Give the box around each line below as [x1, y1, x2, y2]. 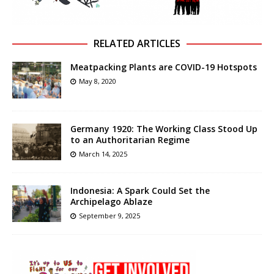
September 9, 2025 [79, 211, 140, 221]
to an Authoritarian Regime [70, 134, 190, 146]
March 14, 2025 [79, 149, 127, 159]
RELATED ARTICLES [94, 37, 180, 51]
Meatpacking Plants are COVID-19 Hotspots [70, 61, 257, 73]
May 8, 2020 [79, 76, 116, 86]
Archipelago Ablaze [70, 196, 152, 208]
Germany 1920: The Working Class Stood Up [70, 123, 257, 135]
